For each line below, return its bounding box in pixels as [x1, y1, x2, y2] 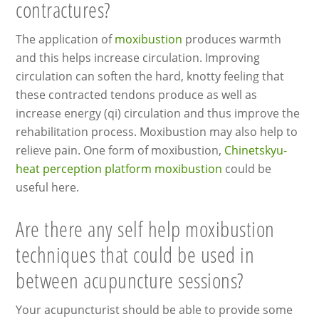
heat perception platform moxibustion [16, 161, 223, 177]
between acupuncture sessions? [16, 266, 244, 296]
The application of [16, 31, 115, 48]
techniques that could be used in [16, 240, 255, 270]
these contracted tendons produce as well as [16, 87, 258, 103]
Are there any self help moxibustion [16, 214, 275, 244]
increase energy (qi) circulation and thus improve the [16, 105, 300, 122]
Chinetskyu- [224, 142, 288, 159]
